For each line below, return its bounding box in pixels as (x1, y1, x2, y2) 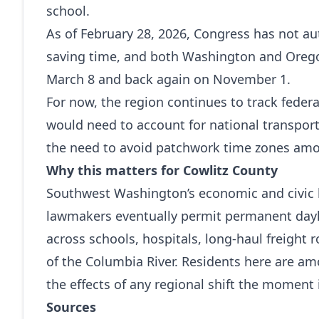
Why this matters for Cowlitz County (46, 162, 278, 179)
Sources (46, 298, 96, 315)
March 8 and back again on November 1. (46, 70, 291, 88)
